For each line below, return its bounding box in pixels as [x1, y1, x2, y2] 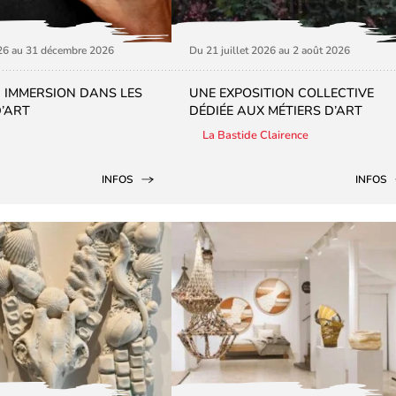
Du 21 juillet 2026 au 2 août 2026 [189, 43, 350, 58]
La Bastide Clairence [202, 127, 308, 144]
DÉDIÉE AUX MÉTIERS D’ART [189, 102, 362, 120]
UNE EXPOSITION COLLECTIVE [189, 84, 374, 103]
